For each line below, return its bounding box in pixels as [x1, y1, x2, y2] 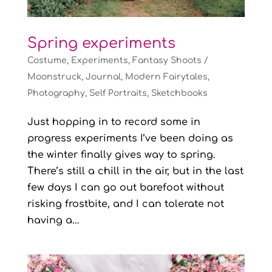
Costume [27, 55, 67, 65]
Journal [85, 72, 121, 81]
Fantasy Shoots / [132, 55, 208, 65]
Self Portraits [89, 88, 147, 98]
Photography [27, 88, 85, 98]
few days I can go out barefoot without [27, 182, 224, 193]
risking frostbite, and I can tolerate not [27, 198, 224, 209]
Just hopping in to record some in [27, 116, 200, 127]
